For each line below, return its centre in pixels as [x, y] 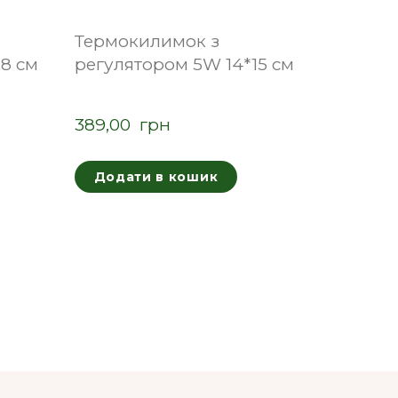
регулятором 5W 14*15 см [184, 65]
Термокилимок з [147, 42]
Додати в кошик [156, 177]
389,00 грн [122, 125]
